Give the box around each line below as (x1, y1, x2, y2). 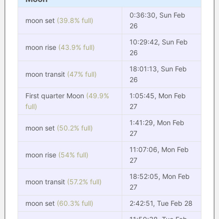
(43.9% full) (58, 43, 95, 51)
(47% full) (66, 70, 97, 78)
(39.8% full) (56, 16, 93, 24)
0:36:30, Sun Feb (129, 11, 185, 19)
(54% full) (58, 151, 88, 159)
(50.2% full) (56, 124, 93, 132)
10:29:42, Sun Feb (129, 38, 188, 46)
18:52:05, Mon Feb (129, 172, 190, 180)
